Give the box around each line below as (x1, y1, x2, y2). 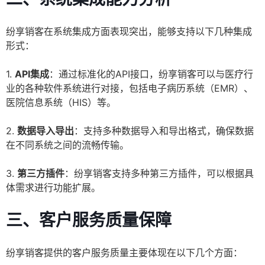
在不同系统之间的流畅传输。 (6, 139, 129, 151)
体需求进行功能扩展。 (6, 182, 101, 194)
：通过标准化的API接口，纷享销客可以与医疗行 (49, 68, 253, 80)
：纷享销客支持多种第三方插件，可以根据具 (64, 167, 254, 180)
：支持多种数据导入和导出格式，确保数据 (74, 125, 254, 137)
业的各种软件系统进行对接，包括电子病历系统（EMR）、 (6, 82, 253, 95)
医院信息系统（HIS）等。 (6, 96, 116, 109)
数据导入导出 (17, 125, 74, 137)
